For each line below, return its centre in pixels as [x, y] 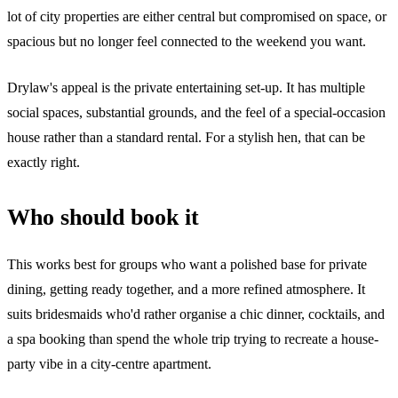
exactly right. [44, 162]
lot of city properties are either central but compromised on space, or [197, 16]
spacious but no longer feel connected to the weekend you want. [187, 41]
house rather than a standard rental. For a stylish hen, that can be [186, 137]
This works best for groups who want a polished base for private [187, 264]
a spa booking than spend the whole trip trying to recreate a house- [193, 338]
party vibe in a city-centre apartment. [109, 363]
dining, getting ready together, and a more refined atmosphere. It [186, 289]
